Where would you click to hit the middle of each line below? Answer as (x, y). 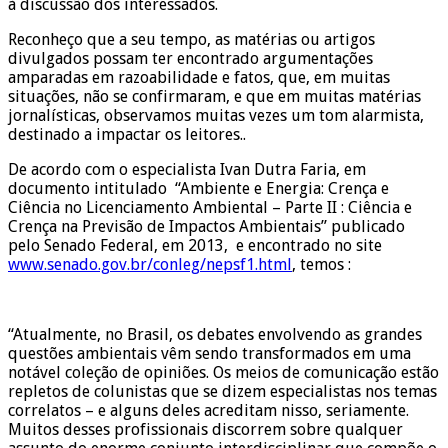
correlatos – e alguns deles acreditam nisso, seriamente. (208, 410)
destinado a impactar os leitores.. (127, 134)
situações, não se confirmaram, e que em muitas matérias (214, 96)
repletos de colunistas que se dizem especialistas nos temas (222, 391)
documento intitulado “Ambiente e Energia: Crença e (198, 188)
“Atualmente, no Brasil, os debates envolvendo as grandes (215, 334)
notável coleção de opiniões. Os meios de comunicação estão (223, 372)
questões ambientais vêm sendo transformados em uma (209, 353)
